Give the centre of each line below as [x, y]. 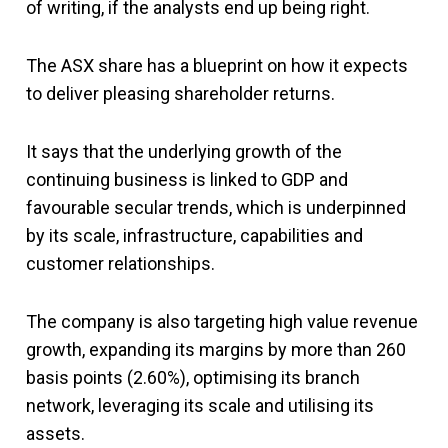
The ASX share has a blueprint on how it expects [217, 65]
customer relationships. [120, 263]
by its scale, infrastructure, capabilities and [194, 235]
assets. [55, 433]
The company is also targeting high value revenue [222, 321]
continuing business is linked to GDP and [187, 179]
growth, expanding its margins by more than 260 [216, 349]
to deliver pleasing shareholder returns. [180, 93]
